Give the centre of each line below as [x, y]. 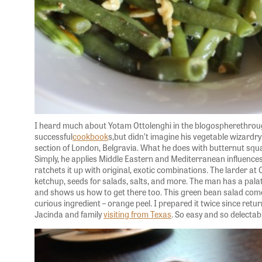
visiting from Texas [137, 214]
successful [54, 136]
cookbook [90, 136]
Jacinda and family [69, 214]
